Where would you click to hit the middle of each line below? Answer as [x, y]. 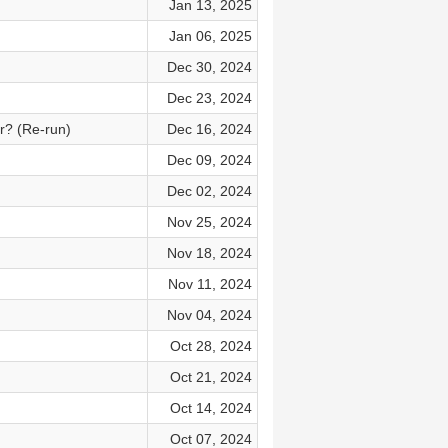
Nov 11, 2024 [209, 284]
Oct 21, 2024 [210, 377]
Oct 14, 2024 [210, 408]
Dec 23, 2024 [209, 98]
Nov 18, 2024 [209, 253]
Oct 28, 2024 [210, 346]
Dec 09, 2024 [209, 160]
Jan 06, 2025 [210, 36]
